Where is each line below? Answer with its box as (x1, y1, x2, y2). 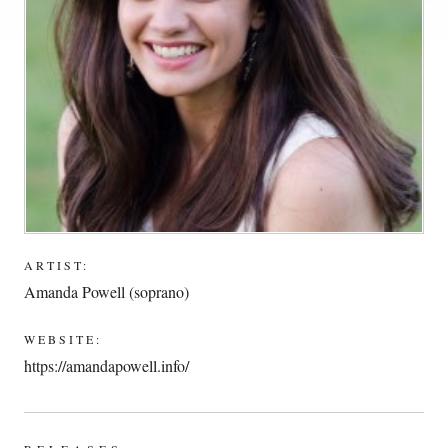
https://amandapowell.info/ (24, 355, 190, 377)
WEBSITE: (24, 331, 103, 348)
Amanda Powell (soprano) (24, 281, 190, 303)
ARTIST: (24, 257, 90, 274)
